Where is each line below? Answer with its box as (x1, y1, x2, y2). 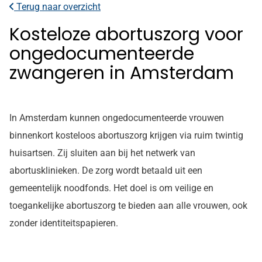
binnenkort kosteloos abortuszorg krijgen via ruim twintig (9, 130, 243, 141)
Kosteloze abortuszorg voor (9, 22, 243, 47)
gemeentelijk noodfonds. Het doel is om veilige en (9, 182, 213, 194)
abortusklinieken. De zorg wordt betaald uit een (9, 165, 202, 176)
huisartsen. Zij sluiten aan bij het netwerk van (9, 147, 195, 158)
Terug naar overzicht (14, 1, 101, 12)
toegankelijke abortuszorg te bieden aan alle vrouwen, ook (9, 200, 247, 211)
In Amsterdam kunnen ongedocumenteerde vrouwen (9, 112, 224, 123)
